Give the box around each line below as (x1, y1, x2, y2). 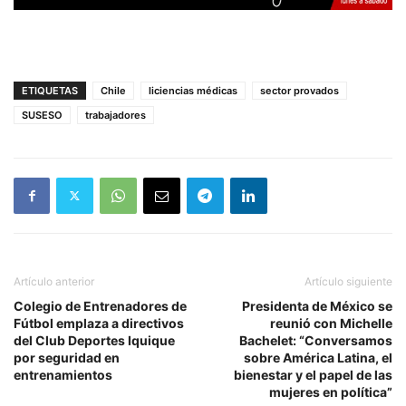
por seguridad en (14, 349, 120, 365)
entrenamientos (14, 366, 115, 382)
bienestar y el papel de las (234, 366, 392, 382)
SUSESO (22, 108, 63, 121)
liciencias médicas (149, 83, 237, 97)
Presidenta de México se (242, 297, 392, 314)
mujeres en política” (269, 383, 392, 400)
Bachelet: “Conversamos (239, 332, 392, 348)
